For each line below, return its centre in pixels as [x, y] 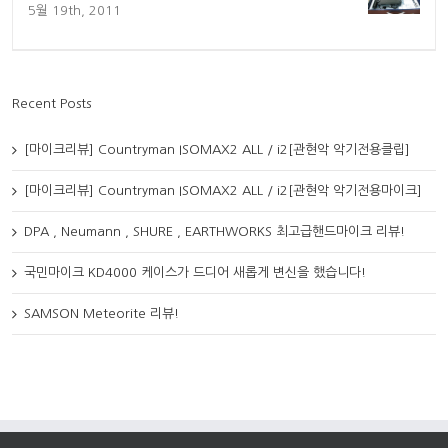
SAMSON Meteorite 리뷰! [101, 314]
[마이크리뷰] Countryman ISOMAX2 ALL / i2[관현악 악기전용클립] [217, 150]
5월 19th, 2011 [74, 11]
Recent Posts [51, 104]
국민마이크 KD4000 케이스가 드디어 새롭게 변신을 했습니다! [195, 273]
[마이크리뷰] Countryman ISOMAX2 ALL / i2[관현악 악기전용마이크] [223, 191]
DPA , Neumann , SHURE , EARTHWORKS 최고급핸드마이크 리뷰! [214, 232]
